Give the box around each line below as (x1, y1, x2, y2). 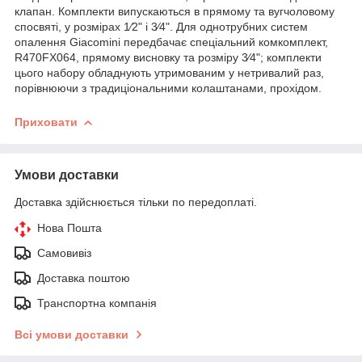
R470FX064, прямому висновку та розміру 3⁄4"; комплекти (15, 50, 322, 64)
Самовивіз (37, 246, 91, 259)
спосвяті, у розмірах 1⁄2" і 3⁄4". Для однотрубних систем (15, 19, 308, 33)
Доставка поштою (37, 271, 130, 284)
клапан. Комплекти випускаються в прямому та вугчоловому (15, 4, 335, 18)
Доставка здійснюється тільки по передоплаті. (15, 195, 257, 208)
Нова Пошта (37, 221, 102, 234)
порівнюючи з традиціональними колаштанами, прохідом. (15, 81, 322, 95)
